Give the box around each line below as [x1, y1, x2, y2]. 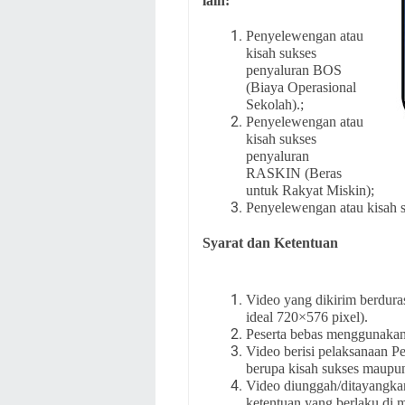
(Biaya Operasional [246, 80, 356, 95]
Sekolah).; [246, 97, 304, 112]
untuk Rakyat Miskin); [246, 183, 374, 198]
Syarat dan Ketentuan [202, 235, 338, 250]
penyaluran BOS [246, 62, 342, 78]
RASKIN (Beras [246, 165, 342, 181]
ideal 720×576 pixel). [246, 309, 368, 325]
